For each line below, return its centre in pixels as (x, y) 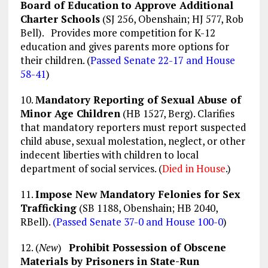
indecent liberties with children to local (109, 155)
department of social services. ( (91, 169)
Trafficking (48, 208)
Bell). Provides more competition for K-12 (118, 33)
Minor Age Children (70, 114)
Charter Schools (60, 19)
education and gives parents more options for (124, 47)
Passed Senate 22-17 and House (162, 60)
